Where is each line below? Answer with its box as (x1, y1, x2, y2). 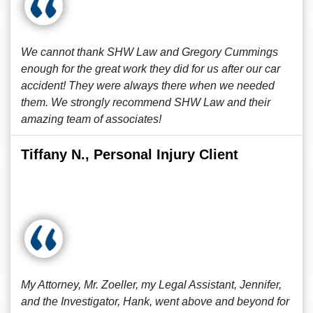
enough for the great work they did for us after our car (21, 63, 280, 75)
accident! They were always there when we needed (21, 80, 275, 92)
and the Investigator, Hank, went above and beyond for (21, 296, 289, 307)
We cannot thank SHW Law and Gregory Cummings (21, 46, 278, 58)
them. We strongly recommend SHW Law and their (21, 96, 270, 108)
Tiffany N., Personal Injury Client (21, 147, 238, 162)
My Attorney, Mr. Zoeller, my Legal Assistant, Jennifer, (21, 279, 282, 291)
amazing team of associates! (21, 113, 161, 125)
